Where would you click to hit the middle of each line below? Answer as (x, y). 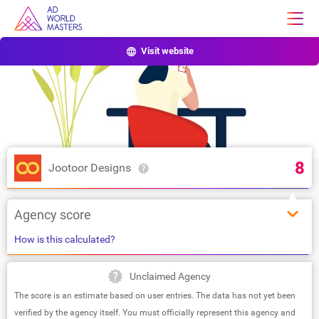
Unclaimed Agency (170, 276)
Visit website (167, 51)
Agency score (53, 214)
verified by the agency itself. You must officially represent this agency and (155, 312)
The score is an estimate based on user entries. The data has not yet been (155, 295)
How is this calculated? (65, 239)
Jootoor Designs (90, 167)
